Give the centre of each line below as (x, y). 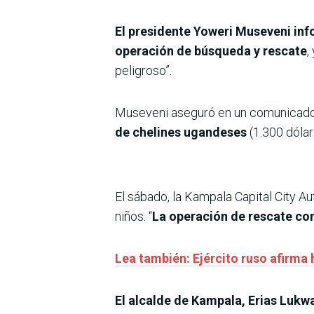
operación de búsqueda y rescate (211, 50)
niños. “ (134, 216)
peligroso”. (143, 70)
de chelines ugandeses (181, 132)
